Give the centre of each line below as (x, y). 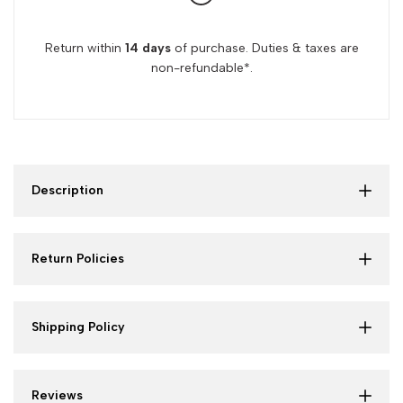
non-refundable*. (201, 67)
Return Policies (78, 258)
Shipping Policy (78, 327)
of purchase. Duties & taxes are (264, 48)
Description (67, 190)
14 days (148, 48)
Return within (85, 48)
